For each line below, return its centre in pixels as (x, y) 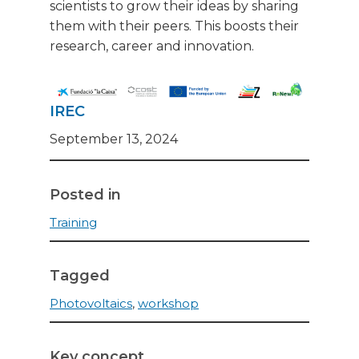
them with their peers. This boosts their (174, 26)
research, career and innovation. (152, 46)
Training (73, 223)
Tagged (80, 276)
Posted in (85, 195)
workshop (168, 304)
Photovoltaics (91, 304)
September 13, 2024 (114, 139)
